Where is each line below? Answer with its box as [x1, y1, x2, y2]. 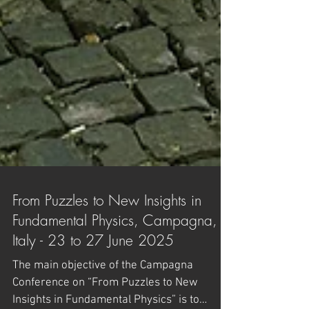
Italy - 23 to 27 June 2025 [12, 281, 174, 299]
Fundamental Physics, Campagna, [12, 261, 217, 279]
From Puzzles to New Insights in [12, 241, 201, 259]
